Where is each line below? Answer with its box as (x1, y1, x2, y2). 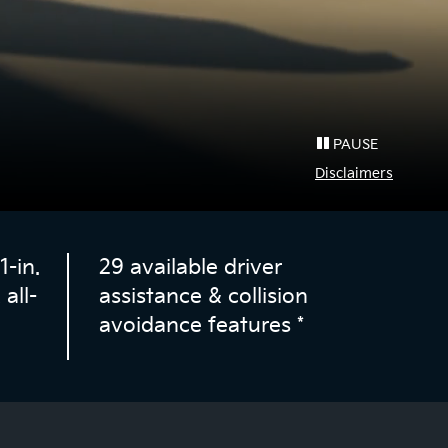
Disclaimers (315, 164, 393, 182)
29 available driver (98, 255, 282, 281)
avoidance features (98, 313, 297, 339)
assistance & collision (98, 284, 308, 310)
